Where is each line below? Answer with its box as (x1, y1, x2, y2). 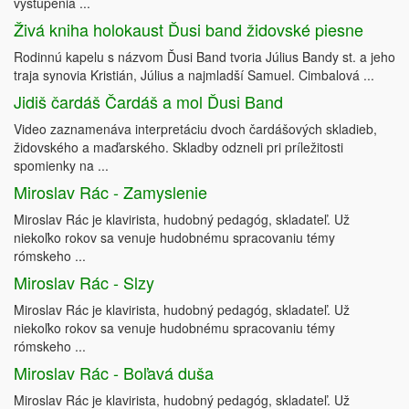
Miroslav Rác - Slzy (14, 270, 154, 295)
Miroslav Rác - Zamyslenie (14, 180, 207, 204)
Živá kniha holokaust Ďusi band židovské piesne (14, 17, 363, 42)
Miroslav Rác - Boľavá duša (14, 361, 214, 385)
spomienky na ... (14, 156, 109, 175)
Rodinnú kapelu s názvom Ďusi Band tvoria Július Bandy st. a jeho (14, 47, 395, 67)
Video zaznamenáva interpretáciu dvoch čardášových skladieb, (14, 120, 377, 139)
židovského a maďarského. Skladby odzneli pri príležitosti (14, 138, 343, 157)
